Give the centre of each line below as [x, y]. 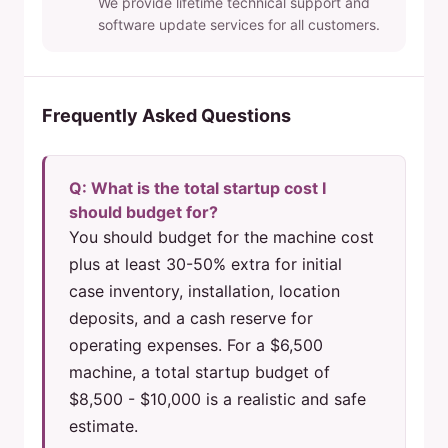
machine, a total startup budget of [199, 372]
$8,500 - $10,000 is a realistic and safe [217, 399]
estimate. [103, 426]
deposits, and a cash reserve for [191, 318]
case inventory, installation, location [204, 291]
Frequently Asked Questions [166, 116]
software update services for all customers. [239, 25]
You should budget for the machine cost [221, 237]
